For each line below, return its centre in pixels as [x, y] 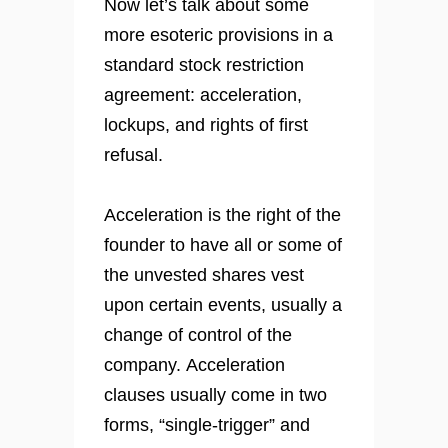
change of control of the [198, 335]
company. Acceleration [194, 365]
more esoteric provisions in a [218, 35]
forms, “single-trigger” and [207, 425]
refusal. [133, 155]
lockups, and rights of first [206, 125]
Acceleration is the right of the [222, 215]
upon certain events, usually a [223, 305]
